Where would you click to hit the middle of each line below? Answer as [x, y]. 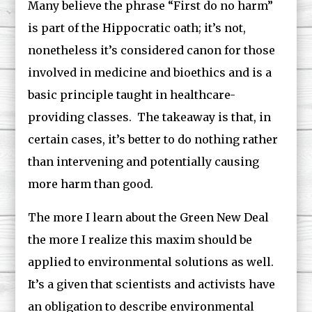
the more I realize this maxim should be [140, 240]
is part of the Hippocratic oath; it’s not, [137, 28]
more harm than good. [91, 184]
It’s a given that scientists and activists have [152, 284]
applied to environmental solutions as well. [153, 262]
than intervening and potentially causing [144, 162]
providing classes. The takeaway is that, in [150, 117]
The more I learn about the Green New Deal [149, 217]
